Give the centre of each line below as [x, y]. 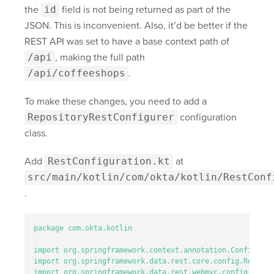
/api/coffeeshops [76, 73]
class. [36, 134]
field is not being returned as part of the [145, 10]
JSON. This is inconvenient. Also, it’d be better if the [136, 26]
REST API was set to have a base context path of [127, 42]
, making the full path [100, 58]
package [49, 228]
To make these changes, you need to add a [116, 102]
